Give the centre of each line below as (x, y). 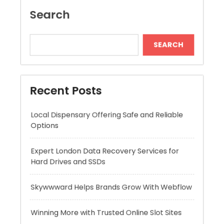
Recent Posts (61, 29)
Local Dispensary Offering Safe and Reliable (106, 56)
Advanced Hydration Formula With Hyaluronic (110, 193)
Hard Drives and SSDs (63, 108)
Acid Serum (44, 205)
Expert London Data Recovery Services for (104, 96)
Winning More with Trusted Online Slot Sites (106, 165)
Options (37, 68)
